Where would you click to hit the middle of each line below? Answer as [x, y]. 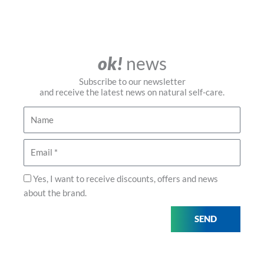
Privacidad [44, 178]
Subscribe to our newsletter [132, 81]
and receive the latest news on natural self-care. [132, 92]
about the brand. [55, 193]
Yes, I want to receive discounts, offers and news [126, 179]
